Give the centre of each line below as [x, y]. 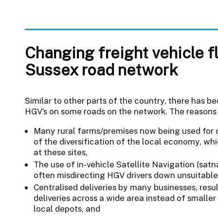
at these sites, [60, 152]
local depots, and [67, 209]
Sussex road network [101, 69]
